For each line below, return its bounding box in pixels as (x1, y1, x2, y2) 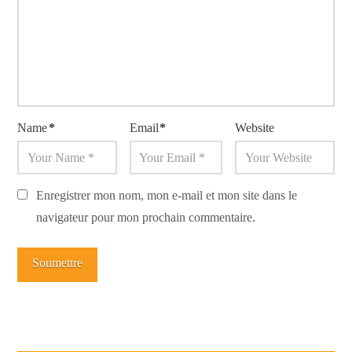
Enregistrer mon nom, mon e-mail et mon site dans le (35, 189, 297, 203)
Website (235, 121, 275, 135)
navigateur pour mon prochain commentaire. (35, 211, 255, 225)
